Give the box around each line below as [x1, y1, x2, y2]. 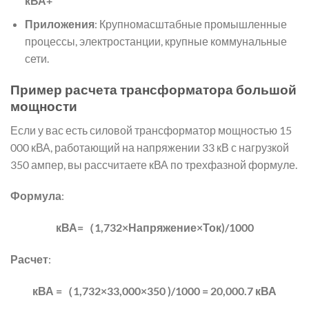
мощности [10, 98, 77, 114]
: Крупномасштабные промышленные [94, 17, 287, 31]
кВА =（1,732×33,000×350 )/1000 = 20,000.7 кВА [32, 283, 277, 297]
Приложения [24, 17, 94, 31]
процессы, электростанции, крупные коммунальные [24, 34, 287, 48]
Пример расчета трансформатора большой [10, 81, 297, 98]
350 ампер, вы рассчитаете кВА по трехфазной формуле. [10, 157, 297, 171]
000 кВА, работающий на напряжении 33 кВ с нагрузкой [10, 140, 289, 154]
